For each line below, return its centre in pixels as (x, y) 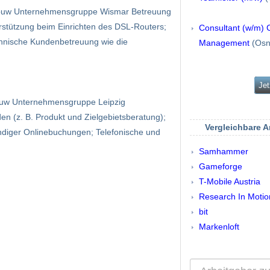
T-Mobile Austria (230, 182)
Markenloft (219, 227)
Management (224, 43)
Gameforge (221, 167)
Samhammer (224, 152)
